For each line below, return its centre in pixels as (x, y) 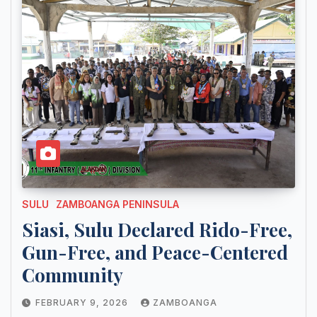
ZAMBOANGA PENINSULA (117, 204)
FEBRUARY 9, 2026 (83, 303)
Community (73, 275)
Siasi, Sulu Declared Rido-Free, (157, 230)
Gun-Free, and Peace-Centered (155, 253)
